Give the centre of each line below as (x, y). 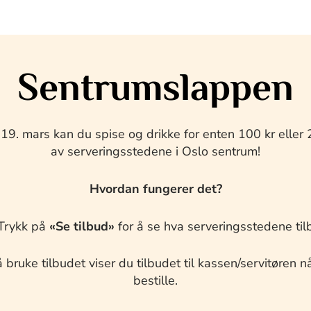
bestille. (155, 281)
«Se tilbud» (82, 226)
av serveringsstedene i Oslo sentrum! (155, 151)
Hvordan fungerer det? (155, 188)
